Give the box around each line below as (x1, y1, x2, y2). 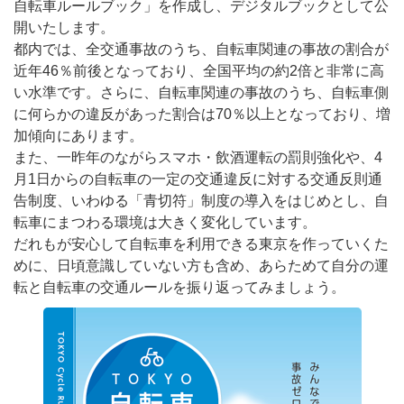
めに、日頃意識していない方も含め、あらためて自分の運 (14, 258, 389, 274)
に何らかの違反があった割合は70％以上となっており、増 (14, 106, 390, 123)
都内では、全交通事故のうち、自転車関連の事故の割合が (14, 41, 389, 58)
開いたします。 (14, 20, 115, 36)
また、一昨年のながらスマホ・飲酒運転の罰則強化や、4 (14, 150, 382, 166)
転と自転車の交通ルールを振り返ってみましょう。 (14, 280, 345, 296)
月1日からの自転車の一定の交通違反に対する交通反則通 (14, 171, 382, 188)
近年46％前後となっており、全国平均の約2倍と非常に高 (14, 63, 384, 79)
